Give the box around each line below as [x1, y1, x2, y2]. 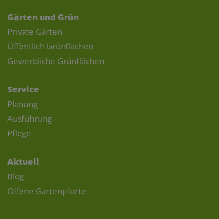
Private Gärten [7, 25, 62, 37]
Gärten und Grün [7, 11, 79, 22]
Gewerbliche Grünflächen [7, 55, 104, 66]
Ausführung [7, 112, 52, 124]
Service [7, 83, 39, 95]
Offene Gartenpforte [7, 185, 86, 197]
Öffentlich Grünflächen [7, 40, 93, 52]
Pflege [7, 127, 31, 139]
